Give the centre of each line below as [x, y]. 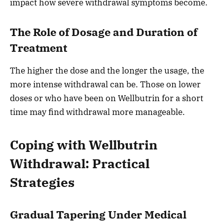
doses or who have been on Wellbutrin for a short [107, 98]
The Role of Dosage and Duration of [104, 32]
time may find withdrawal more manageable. [97, 112]
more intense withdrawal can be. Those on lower [105, 85]
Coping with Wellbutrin [84, 145]
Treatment [38, 48]
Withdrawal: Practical [80, 164]
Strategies [42, 183]
